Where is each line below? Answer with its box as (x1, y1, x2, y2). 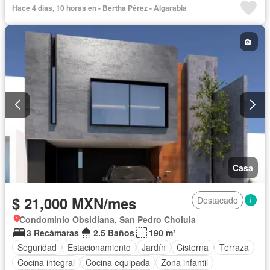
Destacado (197, 193, 238, 206)
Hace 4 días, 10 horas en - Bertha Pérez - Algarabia (12, 2, 187, 14)
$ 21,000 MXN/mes (12, 192, 136, 213)
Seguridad (17, 241, 57, 254)
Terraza (219, 241, 249, 254)
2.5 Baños (93, 226, 134, 239)
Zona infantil (161, 256, 208, 269)
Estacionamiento (67, 241, 131, 254)
